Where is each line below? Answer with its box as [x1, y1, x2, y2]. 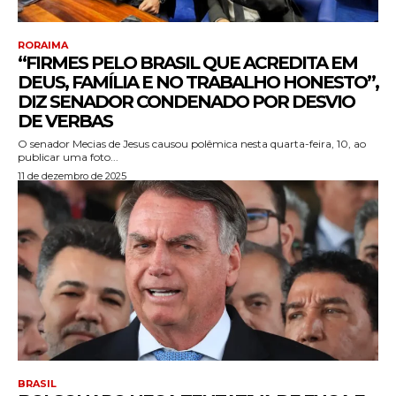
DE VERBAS [18, 110, 112, 133]
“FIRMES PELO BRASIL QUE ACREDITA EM [18, 52, 357, 74]
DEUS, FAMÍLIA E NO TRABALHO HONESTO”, [18, 72, 378, 94]
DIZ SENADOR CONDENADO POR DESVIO [18, 91, 354, 113]
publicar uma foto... [18, 150, 118, 164]
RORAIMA [18, 39, 68, 52]
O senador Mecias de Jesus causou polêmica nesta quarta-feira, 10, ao [18, 137, 366, 151]
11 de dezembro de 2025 [18, 170, 126, 183]
